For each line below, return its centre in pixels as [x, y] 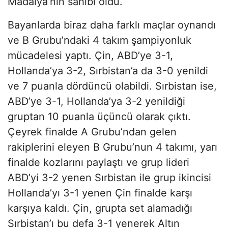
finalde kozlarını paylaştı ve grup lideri [98, 162]
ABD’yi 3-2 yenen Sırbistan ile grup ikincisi [109, 177]
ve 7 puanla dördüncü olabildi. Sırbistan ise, [112, 86]
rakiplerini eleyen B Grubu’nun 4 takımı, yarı [112, 147]
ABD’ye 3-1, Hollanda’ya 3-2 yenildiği [96, 101]
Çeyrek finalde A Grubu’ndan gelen [92, 132]
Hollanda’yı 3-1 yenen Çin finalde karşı [100, 193]
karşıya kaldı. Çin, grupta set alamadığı [100, 208]
